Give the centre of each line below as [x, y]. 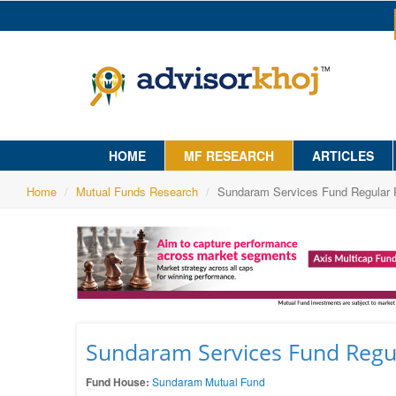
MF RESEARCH [229, 156]
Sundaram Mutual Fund [209, 381]
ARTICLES [343, 156]
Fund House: [118, 382]
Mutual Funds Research [137, 191]
